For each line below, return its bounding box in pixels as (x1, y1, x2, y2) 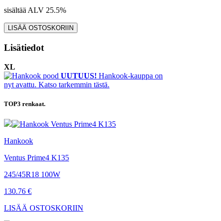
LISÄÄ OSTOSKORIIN (4, 204, 83, 213)
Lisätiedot (4, 42, 44, 53)
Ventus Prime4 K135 (4, 153, 69, 162)
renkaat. (22, 100, 45, 108)
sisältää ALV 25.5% (4, 6, 66, 15)
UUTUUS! (61, 71, 97, 80)
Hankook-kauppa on (97, 71, 163, 80)
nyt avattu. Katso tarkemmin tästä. (4, 80, 110, 89)
